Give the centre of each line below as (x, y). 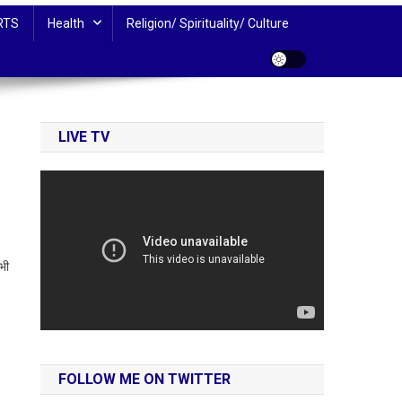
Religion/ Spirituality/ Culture (208, 23)
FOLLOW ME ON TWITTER (145, 379)
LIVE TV (84, 137)
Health (66, 23)
